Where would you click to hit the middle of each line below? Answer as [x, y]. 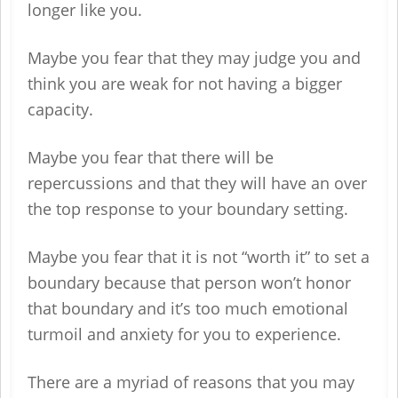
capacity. [60, 109]
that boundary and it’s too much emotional [188, 308]
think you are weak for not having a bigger [185, 84]
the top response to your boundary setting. [190, 209]
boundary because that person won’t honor [189, 283]
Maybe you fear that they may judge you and [194, 58]
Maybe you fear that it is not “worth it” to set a [199, 257]
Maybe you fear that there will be [151, 157]
